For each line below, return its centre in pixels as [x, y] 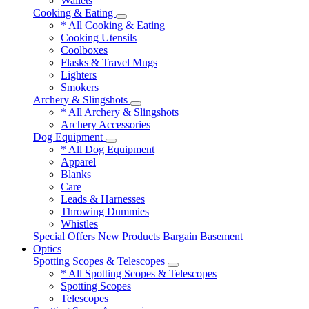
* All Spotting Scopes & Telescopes [139, 273]
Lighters [79, 75]
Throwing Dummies [105, 211]
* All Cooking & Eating [113, 25]
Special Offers [64, 236]
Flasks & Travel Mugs [109, 62]
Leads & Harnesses [103, 199]
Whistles [79, 224]
